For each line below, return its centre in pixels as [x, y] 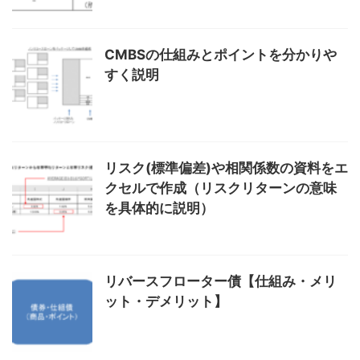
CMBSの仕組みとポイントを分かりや [221, 55]
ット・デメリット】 [166, 301]
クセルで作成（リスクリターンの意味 [221, 188]
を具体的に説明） [159, 208]
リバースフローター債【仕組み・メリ [221, 281]
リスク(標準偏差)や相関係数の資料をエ [226, 168]
